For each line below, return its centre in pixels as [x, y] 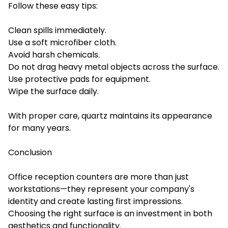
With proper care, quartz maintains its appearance [110, 116]
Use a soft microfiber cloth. [62, 42]
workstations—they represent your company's [101, 189]
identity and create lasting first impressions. [95, 201]
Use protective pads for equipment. [79, 79]
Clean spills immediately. [57, 30]
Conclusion [30, 152]
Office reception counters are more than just [98, 177]
